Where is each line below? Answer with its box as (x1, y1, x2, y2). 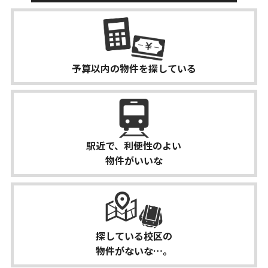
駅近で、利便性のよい (86, 138, 182, 153)
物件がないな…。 (95, 243, 172, 258)
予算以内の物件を (71, 60, 148, 75)
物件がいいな (105, 153, 163, 168)
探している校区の (95, 229, 172, 243)
